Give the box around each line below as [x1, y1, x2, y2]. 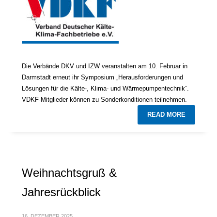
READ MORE [147, 110, 186, 118]
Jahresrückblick [22, 185, 101, 199]
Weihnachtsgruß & [22, 166, 117, 179]
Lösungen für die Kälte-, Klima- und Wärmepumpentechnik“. [22, 84, 189, 92]
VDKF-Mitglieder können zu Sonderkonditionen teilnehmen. [22, 95, 187, 103]
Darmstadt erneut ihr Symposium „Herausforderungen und [22, 73, 183, 81]
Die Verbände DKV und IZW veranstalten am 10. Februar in [22, 62, 187, 70]
